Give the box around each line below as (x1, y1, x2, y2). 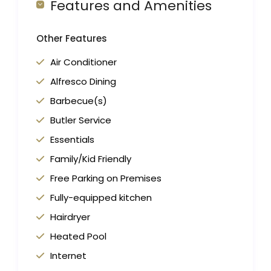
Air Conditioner (50, 56, 117, 69)
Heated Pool (50, 230, 107, 243)
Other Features (36, 32, 108, 45)
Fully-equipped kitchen (50, 191, 152, 204)
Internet (50, 249, 87, 263)
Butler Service (50, 114, 112, 127)
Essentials (50, 133, 95, 146)
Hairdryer (50, 211, 91, 224)
